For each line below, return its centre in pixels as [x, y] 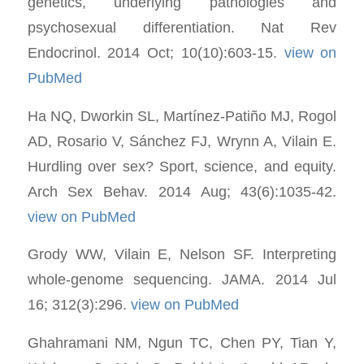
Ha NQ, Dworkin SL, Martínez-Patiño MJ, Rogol [182, 115]
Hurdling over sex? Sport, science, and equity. [182, 166]
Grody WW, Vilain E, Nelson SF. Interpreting [182, 254]
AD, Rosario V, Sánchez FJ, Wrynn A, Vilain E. [182, 141]
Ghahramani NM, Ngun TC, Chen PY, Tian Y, [182, 342]
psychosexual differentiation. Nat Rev [182, 27]
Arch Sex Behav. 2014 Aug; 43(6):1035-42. [182, 191]
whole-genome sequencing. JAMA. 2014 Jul [182, 279]
